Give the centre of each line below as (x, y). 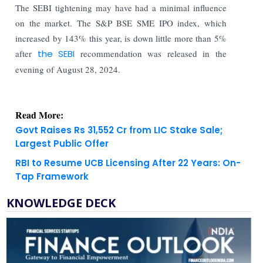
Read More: (40, 114)
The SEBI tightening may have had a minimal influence (121, 7)
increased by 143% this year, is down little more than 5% (121, 38)
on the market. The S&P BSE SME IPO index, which (121, 23)
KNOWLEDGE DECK (61, 203)
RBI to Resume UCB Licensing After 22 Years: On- (128, 163)
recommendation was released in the (151, 53)
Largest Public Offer (62, 143)
